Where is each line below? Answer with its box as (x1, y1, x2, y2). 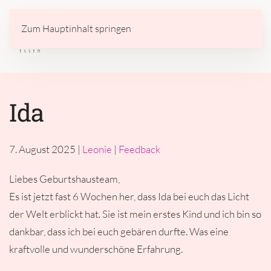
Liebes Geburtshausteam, (9, 172, 120, 185)
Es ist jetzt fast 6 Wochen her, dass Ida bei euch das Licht (9, 190, 249, 203)
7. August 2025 (9, 143, 76, 155)
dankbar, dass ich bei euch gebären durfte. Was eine (9, 225, 229, 238)
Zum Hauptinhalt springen (21, 22, 131, 34)
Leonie (82, 143, 112, 155)
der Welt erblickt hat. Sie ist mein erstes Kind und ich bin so (9, 207, 261, 220)
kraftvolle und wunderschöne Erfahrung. (9, 243, 183, 255)
